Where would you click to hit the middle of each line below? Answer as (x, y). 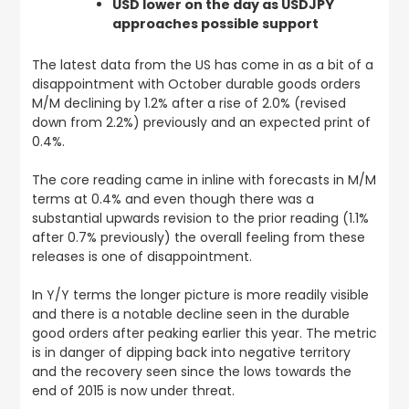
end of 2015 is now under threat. (136, 391)
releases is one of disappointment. (143, 257)
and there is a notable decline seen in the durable (190, 314)
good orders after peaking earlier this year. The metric (204, 333)
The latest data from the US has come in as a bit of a (202, 65)
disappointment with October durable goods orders (196, 84)
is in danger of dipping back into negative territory (191, 352)
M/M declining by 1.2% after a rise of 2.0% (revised (189, 103)
